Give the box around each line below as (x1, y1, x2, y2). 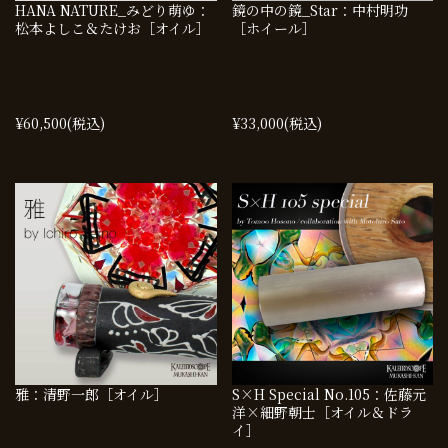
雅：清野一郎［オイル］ (15, 383, 168, 404)
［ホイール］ (231, 18, 316, 39)
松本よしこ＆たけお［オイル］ (15, 18, 210, 39)
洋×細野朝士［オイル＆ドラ (231, 401, 413, 422)
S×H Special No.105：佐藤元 (231, 383, 426, 404)
